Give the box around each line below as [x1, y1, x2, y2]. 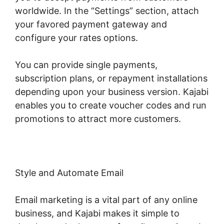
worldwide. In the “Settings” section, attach [15, 5, 199, 16]
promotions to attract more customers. [15, 113, 181, 124]
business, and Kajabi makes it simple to [15, 207, 179, 218]
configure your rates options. [15, 32, 138, 43]
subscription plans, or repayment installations [15, 72, 207, 83]
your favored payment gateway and [15, 18, 167, 29]
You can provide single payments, [15, 59, 157, 70]
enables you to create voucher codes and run [15, 99, 206, 110]
